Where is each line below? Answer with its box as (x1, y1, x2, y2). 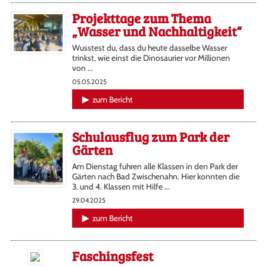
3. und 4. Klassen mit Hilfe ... (72, 182, 170, 192)
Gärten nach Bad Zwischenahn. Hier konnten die (72, 172, 240, 182)
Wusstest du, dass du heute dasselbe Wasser (72, 42, 227, 52)
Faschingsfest (72, 246, 153, 265)
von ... (72, 63, 93, 73)
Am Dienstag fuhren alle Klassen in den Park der (72, 162, 238, 172)
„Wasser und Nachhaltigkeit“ (72, 22, 241, 40)
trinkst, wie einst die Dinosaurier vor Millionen (72, 52, 230, 63)
